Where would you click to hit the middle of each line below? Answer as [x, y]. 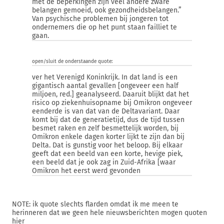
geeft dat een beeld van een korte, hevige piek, [107, 154]
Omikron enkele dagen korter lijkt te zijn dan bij [108, 137]
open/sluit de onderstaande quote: [72, 61]
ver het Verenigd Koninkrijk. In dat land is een [105, 77]
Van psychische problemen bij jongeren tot [100, 19]
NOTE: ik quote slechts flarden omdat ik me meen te [95, 204]
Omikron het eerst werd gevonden [86, 171]
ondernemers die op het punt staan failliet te [104, 27]
